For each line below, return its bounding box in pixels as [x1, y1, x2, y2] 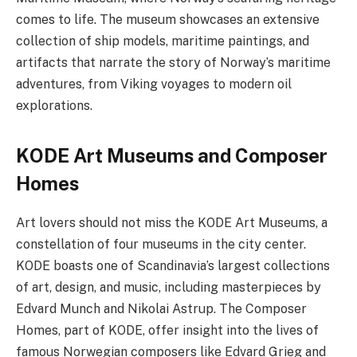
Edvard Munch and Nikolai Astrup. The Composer [16, 301, 307, 317]
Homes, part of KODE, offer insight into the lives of [16, 323, 319, 339]
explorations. [16, 98, 92, 114]
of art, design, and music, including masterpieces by [16, 280, 321, 296]
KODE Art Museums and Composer [16, 144, 328, 167]
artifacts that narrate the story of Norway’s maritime [16, 55, 331, 71]
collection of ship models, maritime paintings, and [16, 33, 309, 49]
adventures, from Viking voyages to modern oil [16, 76, 292, 92]
